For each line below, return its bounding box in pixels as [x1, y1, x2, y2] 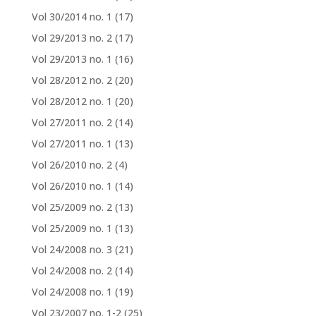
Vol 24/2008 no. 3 [31, 243, 112, 257]
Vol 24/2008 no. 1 [31, 285, 112, 299]
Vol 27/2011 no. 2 [31, 116, 112, 130]
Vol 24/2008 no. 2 [31, 264, 112, 278]
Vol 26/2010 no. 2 [31, 158, 112, 172]
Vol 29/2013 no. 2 [31, 31, 112, 45]
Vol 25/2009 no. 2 [31, 200, 112, 214]
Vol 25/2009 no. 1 [31, 221, 112, 236]
